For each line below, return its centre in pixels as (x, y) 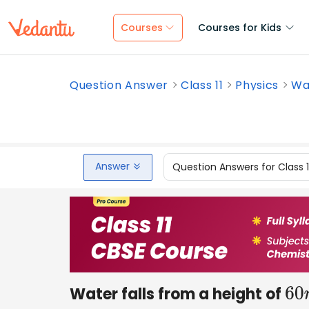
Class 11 (202, 85)
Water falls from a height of (177, 294)
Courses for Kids (240, 28)
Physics (257, 85)
